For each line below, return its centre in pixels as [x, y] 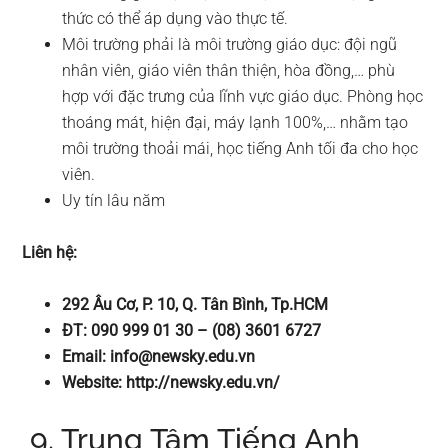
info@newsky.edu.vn [183, 356]
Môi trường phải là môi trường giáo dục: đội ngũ [230, 44]
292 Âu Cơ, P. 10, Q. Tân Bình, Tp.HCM [195, 304]
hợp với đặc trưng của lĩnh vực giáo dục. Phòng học [243, 96]
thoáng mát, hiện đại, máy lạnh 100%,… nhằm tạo [235, 122]
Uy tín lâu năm [114, 200]
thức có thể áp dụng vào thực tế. [175, 18]
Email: [86, 356]
